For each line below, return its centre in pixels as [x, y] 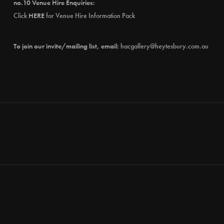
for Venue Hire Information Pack [89, 15]
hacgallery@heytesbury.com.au [164, 46]
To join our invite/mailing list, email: [67, 46]
